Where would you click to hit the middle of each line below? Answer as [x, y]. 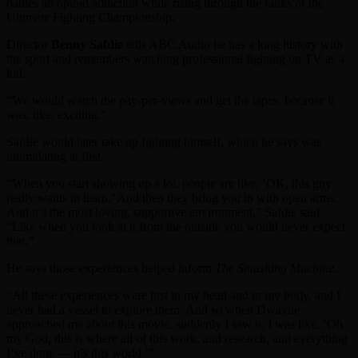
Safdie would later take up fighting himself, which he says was [164, 142]
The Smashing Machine [274, 268]
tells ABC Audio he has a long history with [233, 44]
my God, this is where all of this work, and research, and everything [177, 338]
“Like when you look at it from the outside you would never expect [176, 227]
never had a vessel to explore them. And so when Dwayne [153, 310]
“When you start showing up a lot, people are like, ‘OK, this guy [169, 183]
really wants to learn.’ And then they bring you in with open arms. [172, 198]
